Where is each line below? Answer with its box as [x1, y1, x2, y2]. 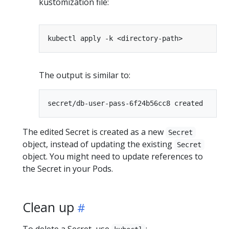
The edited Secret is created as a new [22, 126, 166, 138]
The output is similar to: [39, 70, 130, 81]
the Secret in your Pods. [22, 163, 113, 175]
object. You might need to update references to [22, 151, 203, 163]
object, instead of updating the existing [22, 139, 174, 150]
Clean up [22, 198, 74, 216]
